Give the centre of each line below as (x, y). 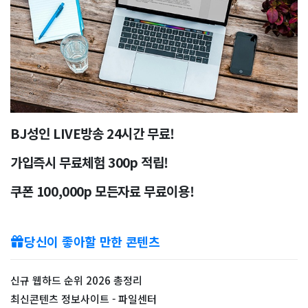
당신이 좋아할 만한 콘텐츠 (92, 241)
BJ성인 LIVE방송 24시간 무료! (93, 133)
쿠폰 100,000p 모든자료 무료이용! (102, 191)
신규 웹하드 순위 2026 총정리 (76, 280)
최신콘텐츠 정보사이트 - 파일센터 (84, 299)
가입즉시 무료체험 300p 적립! (89, 162)
